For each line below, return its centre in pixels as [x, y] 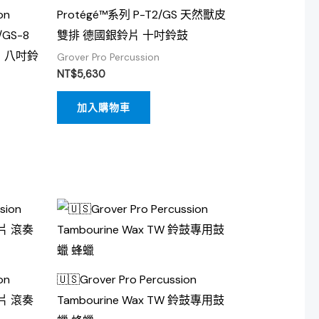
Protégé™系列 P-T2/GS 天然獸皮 [141, 14]
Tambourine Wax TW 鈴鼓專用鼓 [140, 300]
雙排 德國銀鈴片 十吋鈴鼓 [122, 35]
